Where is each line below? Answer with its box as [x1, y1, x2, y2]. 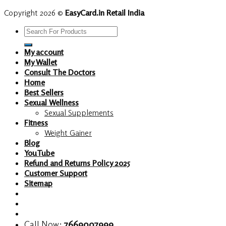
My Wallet [24, 56, 57, 67]
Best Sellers [24, 87, 64, 97]
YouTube [24, 147, 54, 158]
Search [24, 25, 54, 38]
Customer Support [24, 167, 87, 178]
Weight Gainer [44, 127, 92, 138]
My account [24, 46, 64, 57]
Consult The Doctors [24, 67, 95, 77]
